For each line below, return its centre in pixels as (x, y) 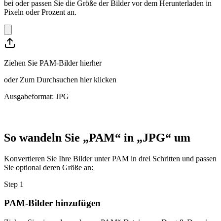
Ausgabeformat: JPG (37, 96)
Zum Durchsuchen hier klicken (68, 79)
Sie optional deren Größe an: (49, 167)
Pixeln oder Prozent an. (40, 12)
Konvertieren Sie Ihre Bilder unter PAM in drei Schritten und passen (110, 158)
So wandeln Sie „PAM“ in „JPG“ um (97, 137)
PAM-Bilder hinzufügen (52, 203)
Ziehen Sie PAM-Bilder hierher (53, 63)
